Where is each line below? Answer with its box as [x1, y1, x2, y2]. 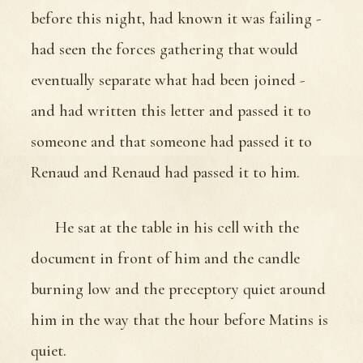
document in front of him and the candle [31, 248, 300, 268]
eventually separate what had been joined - [31, 70, 305, 90]
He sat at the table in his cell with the [55, 217, 299, 237]
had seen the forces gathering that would [31, 39, 298, 59]
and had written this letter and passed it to [31, 100, 311, 121]
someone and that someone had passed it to [31, 131, 312, 152]
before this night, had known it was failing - [31, 8, 321, 28]
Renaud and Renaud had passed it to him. [31, 162, 300, 182]
